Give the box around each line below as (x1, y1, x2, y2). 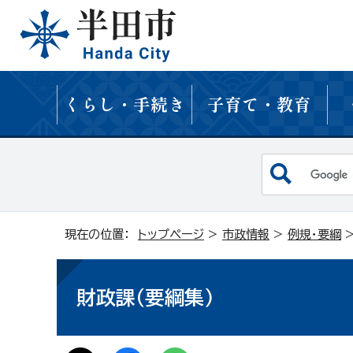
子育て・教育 (207, 91, 312, 116)
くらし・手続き (63, 91, 185, 116)
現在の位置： (65, 229, 138, 241)
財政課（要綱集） (76, 288, 214, 308)
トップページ (138, 229, 204, 241)
